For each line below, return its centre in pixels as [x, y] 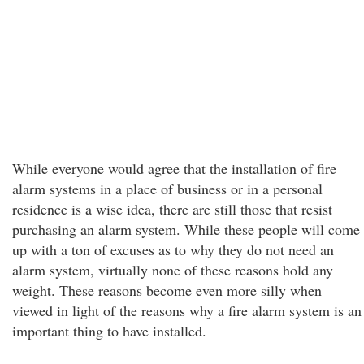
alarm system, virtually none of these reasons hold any [173, 270]
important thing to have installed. [109, 331]
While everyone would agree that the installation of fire [174, 168]
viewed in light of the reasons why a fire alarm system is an [187, 310]
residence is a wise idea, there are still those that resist [172, 209]
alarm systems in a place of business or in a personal [167, 188]
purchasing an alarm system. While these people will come [186, 229]
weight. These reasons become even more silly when [167, 290]
